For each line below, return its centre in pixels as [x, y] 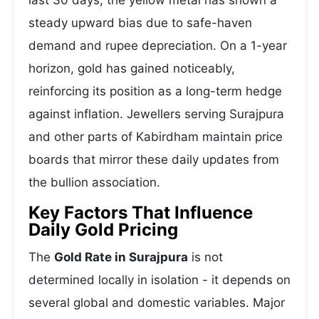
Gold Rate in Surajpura [121, 257]
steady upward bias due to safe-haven [140, 23]
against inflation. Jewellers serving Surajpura [156, 114]
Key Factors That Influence [141, 213]
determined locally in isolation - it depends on [159, 280]
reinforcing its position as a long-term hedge [155, 91]
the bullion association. [94, 182]
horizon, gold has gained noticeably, [132, 68]
